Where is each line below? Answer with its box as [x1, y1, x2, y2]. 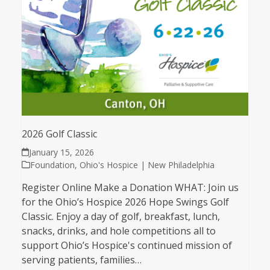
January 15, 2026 [29, 146, 95, 158]
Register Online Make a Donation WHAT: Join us [21, 180, 239, 194]
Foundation [30, 159, 75, 171]
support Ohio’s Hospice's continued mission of [21, 238, 232, 252]
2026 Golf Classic [21, 127, 97, 140]
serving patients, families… [21, 253, 142, 266]
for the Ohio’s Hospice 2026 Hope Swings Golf [21, 195, 229, 209]
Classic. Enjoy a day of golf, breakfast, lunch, [21, 209, 220, 223]
